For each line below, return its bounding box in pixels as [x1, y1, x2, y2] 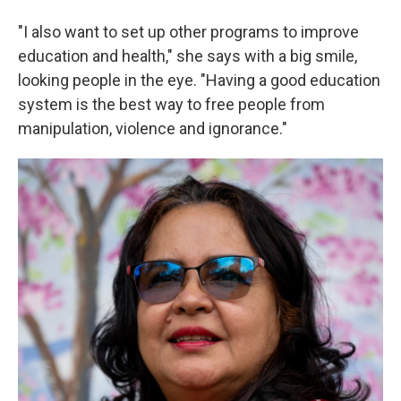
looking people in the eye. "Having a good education [18, 71, 380, 90]
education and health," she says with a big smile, [18, 47, 357, 65]
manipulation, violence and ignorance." [18, 119, 287, 138]
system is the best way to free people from [18, 95, 325, 114]
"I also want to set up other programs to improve [18, 22, 359, 41]
